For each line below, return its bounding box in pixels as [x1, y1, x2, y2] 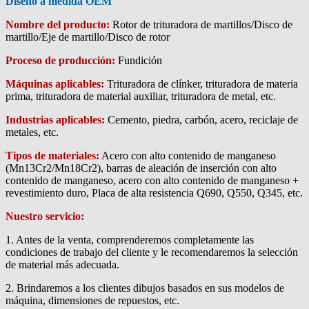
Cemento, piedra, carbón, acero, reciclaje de [105, 114, 298, 126]
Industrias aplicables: [6, 114, 105, 126]
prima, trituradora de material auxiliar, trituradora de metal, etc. [6, 90, 276, 102]
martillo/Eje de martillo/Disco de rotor [6, 31, 170, 43]
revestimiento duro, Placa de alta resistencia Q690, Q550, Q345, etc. [6, 187, 303, 199]
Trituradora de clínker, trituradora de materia [104, 78, 298, 90]
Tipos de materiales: [6, 150, 99, 161]
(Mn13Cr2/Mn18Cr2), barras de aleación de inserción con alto [6, 162, 277, 174]
